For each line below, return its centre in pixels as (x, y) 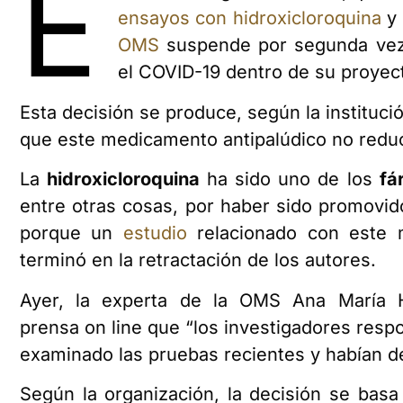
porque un (72, 233)
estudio (155, 233)
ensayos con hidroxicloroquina (249, 18)
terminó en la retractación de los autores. (198, 260)
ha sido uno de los (290, 179)
